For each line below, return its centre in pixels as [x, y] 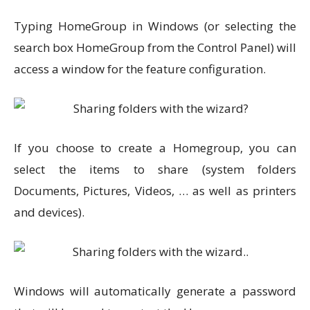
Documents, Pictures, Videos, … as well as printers [155, 191]
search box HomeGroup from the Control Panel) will [155, 47]
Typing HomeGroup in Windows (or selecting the [155, 26]
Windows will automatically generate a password [155, 291]
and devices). [49, 212]
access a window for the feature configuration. [140, 69]
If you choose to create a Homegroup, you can [155, 148]
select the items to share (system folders [155, 169]
